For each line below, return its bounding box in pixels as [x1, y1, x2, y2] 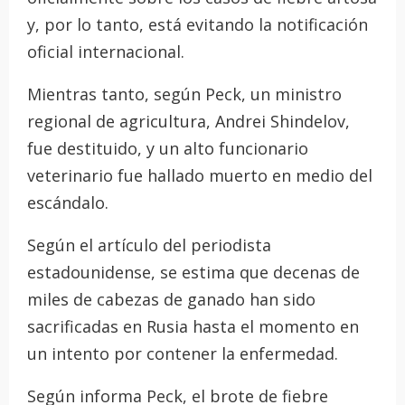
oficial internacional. [27, 40, 184, 62]
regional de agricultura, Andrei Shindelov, [27, 109, 350, 132]
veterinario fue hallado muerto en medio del [27, 164, 372, 186]
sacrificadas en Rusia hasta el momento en [27, 315, 359, 337]
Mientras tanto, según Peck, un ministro [27, 82, 342, 105]
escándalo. [27, 191, 108, 213]
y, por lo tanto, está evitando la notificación [27, 13, 368, 35]
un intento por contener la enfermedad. [27, 342, 338, 364]
